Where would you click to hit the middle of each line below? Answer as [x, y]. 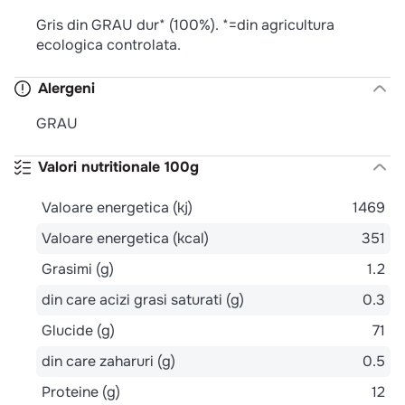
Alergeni [66, 88]
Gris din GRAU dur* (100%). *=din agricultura [185, 24]
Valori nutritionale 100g [118, 166]
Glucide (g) [78, 330]
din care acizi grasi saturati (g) [143, 299]
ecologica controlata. [108, 44]
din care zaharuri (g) [108, 361]
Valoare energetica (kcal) [125, 238]
